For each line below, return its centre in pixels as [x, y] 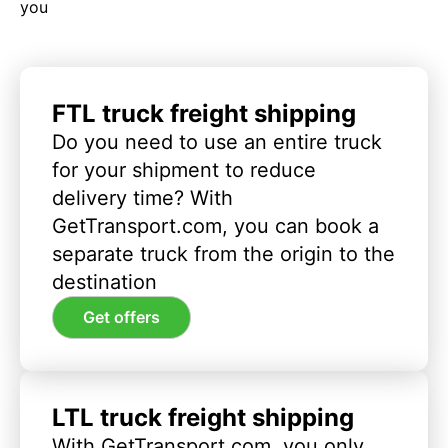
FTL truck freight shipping [204, 113]
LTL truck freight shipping [203, 418]
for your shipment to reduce [184, 169]
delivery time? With [142, 197]
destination [104, 281]
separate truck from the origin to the [223, 253]
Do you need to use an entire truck [217, 141]
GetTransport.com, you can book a [215, 225]
